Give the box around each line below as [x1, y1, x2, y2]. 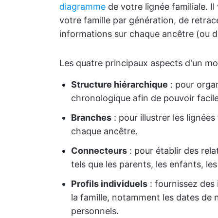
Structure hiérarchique [71, 79, 168, 90]
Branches [71, 112, 111, 123]
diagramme [59, 1, 106, 12]
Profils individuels [71, 179, 147, 189]
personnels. [71, 206, 119, 216]
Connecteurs [71, 145, 127, 156]
